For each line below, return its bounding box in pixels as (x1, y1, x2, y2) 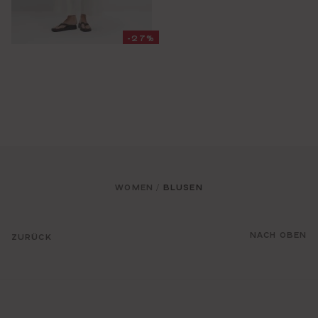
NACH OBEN (249, 229, 307, 240)
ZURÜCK (11, 231, 52, 242)
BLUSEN (163, 182, 203, 192)
